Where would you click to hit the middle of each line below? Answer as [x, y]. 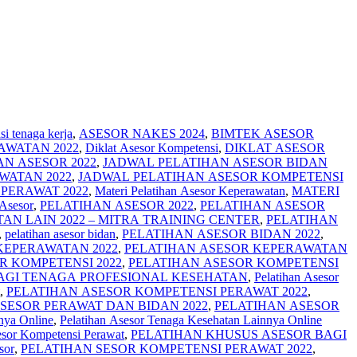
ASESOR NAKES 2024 [142, 133]
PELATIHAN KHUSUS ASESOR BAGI [239, 334]
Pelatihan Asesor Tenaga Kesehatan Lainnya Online [191, 320]
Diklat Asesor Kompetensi [152, 147]
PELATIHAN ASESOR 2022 [117, 205]
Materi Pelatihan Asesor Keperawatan [190, 190]
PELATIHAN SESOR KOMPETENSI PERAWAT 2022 [167, 348]
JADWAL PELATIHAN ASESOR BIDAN [215, 162]
